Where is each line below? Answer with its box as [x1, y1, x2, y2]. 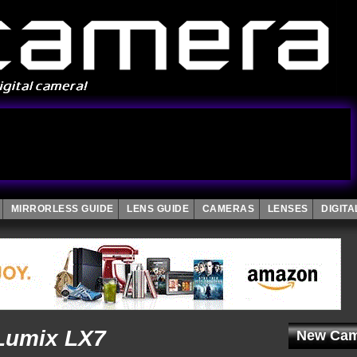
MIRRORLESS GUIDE [10, 203, 114, 214]
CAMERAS [202, 203, 254, 214]
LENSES [267, 203, 308, 214]
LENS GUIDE [127, 203, 189, 214]
